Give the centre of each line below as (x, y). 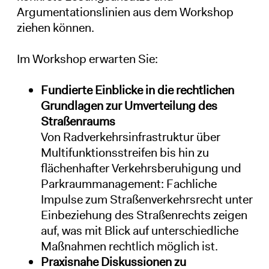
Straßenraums (78, 121)
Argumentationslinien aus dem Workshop (125, 12)
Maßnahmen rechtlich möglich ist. (129, 246)
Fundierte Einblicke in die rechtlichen (137, 90)
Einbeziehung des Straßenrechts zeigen (144, 215)
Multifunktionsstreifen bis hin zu (125, 152)
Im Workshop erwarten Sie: (87, 59)
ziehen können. (55, 27)
